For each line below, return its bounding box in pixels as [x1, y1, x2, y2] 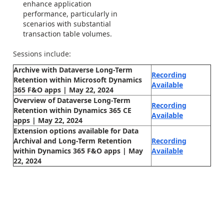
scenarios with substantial [23, 19, 111, 28]
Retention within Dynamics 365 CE [13, 105, 131, 115]
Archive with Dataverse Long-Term [13, 64, 132, 74]
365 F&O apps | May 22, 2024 [13, 84, 113, 94]
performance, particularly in [23, 9, 117, 18]
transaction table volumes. [23, 29, 112, 38]
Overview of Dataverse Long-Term [13, 95, 130, 105]
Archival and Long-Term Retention [13, 135, 131, 145]
